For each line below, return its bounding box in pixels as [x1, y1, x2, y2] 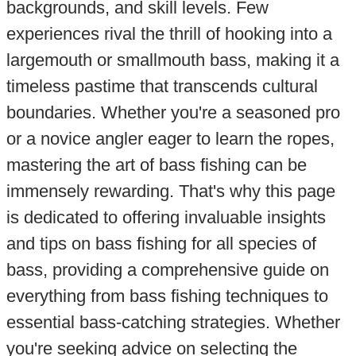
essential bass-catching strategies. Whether [6, 311, 340, 332]
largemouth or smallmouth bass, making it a [6, 49, 339, 70]
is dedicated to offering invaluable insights [6, 207, 326, 227]
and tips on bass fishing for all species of [6, 233, 316, 253]
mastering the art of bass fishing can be [6, 154, 307, 175]
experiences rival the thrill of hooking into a [6, 23, 332, 44]
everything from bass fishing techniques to [6, 285, 328, 306]
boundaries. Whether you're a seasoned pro [6, 102, 340, 122]
